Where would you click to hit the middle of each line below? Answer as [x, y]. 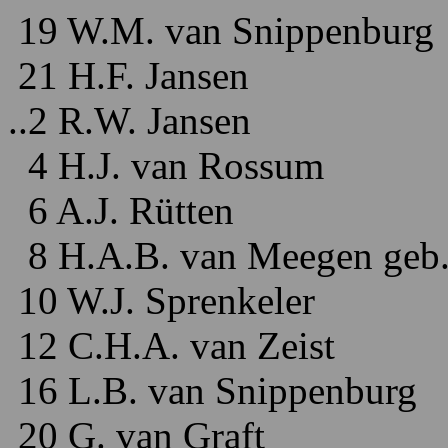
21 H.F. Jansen [128, 75]
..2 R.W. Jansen [129, 120]
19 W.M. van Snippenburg [221, 30]
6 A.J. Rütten [121, 210]
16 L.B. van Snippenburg [212, 390]
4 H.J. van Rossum [166, 165]
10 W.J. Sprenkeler [161, 300]
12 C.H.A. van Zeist [171, 345]
